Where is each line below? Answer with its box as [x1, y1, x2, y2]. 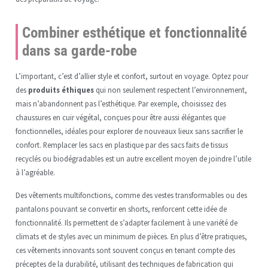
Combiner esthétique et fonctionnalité [22, 24, 247, 42]
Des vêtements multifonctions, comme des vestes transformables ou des [15, 190, 247, 200]
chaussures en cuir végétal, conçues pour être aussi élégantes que [15, 112, 226, 123]
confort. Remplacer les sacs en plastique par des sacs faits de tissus [15, 140, 228, 150]
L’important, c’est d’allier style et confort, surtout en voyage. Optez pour [15, 71, 248, 81]
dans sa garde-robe [22, 42, 137, 60]
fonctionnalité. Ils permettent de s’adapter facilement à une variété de [15, 217, 237, 227]
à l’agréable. [15, 167, 55, 178]
